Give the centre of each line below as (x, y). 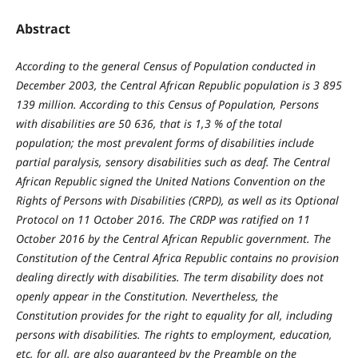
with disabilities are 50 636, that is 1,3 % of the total (149, 124)
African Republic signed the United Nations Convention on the (170, 181)
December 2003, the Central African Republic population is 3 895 (179, 86)
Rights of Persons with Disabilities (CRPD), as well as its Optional (177, 201)
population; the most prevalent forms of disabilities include (165, 143)
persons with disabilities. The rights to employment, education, (174, 335)
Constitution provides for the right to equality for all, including (174, 316)
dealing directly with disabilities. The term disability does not (169, 277)
